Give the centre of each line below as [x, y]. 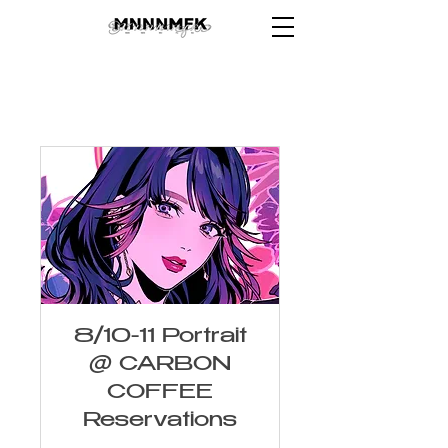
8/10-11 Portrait [160, 338]
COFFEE [160, 394]
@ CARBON [160, 366]
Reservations [160, 422]
